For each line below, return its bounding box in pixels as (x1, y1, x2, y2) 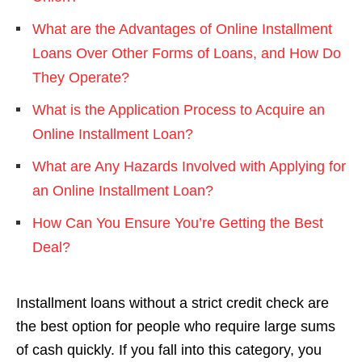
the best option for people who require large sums (16, 318, 335, 335)
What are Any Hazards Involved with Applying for (32, 158, 346, 175)
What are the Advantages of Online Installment (32, 21, 332, 37)
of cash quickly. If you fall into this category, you (16, 342, 322, 358)
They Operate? (32, 69, 129, 86)
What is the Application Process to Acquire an (32, 102, 325, 118)
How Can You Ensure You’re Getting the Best (32, 215, 323, 231)
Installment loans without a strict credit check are (16, 295, 329, 311)
